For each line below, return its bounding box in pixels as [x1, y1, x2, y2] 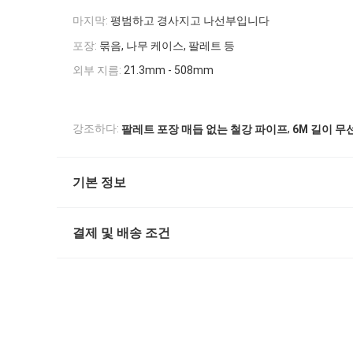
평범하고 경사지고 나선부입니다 [110, 13, 269, 27]
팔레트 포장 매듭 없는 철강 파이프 [121, 122, 288, 136]
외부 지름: [72, 64, 121, 77]
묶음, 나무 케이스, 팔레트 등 [99, 39, 235, 52]
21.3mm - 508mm [124, 64, 214, 77]
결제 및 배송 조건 [72, 225, 170, 240]
